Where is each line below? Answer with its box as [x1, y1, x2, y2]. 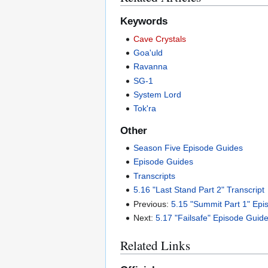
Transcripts [133, 170, 176, 181]
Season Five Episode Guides [133, 143, 243, 153]
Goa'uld [133, 47, 163, 57]
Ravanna [133, 62, 168, 72]
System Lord [133, 90, 182, 100]
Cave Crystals [133, 33, 187, 44]
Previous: [133, 199, 172, 209]
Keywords [120, 16, 167, 28]
